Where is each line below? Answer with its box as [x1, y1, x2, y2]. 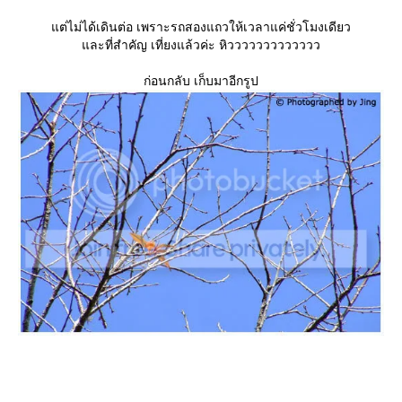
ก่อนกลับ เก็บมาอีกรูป [144, 73, 258, 88]
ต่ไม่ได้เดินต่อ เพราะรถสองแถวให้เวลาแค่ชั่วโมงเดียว [51, 19, 351, 34]
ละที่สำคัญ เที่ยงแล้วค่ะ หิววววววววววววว [82, 37, 320, 52]
